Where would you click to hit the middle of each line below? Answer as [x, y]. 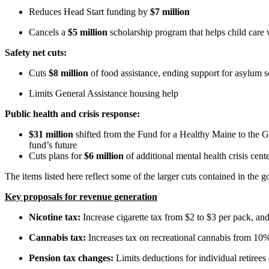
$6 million [105, 156]
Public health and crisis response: [72, 113]
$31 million [51, 134]
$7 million [170, 11]
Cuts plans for [56, 156]
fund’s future [53, 145]
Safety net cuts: [36, 52]
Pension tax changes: [71, 258]
